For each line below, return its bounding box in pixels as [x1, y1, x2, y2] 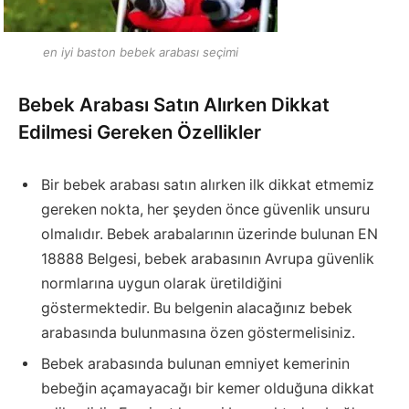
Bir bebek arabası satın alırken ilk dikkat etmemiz [41, 175, 374, 194]
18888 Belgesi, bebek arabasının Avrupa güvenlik [41, 249, 374, 267]
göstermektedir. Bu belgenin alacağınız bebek [41, 299, 352, 317]
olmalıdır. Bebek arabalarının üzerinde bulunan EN [41, 225, 378, 243]
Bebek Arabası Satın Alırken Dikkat [18, 92, 330, 116]
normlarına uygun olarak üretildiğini [41, 274, 282, 292]
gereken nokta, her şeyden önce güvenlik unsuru [41, 200, 370, 218]
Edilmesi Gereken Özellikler [18, 120, 261, 143]
